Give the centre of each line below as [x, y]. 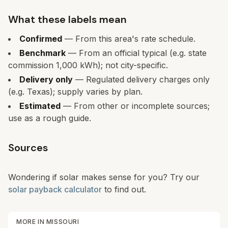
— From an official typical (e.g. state [136, 53]
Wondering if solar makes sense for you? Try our [104, 177]
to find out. [125, 189]
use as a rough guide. [50, 118]
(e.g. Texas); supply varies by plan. [75, 92]
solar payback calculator [55, 189]
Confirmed [41, 39]
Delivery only [46, 79]
